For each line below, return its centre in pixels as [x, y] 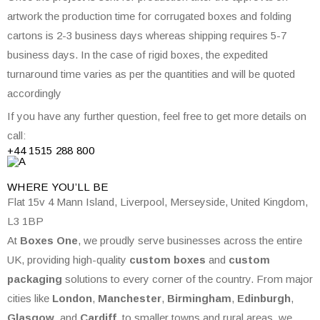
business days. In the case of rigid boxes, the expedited [137, 55]
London [72, 298]
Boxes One [49, 240]
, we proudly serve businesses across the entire [190, 240]
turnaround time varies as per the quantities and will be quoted [151, 74]
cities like [30, 298]
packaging [35, 279]
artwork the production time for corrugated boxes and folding [149, 16]
